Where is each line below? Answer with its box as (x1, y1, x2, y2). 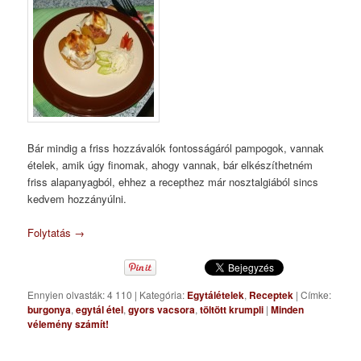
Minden (271, 302, 305, 317)
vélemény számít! (27, 317, 110, 332)
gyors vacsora (128, 302, 196, 317)
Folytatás (27, 225, 75, 241)
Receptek (249, 288, 294, 303)
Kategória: (139, 288, 185, 302)
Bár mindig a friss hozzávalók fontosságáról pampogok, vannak (27, 139, 325, 156)
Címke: (301, 288, 332, 302)
